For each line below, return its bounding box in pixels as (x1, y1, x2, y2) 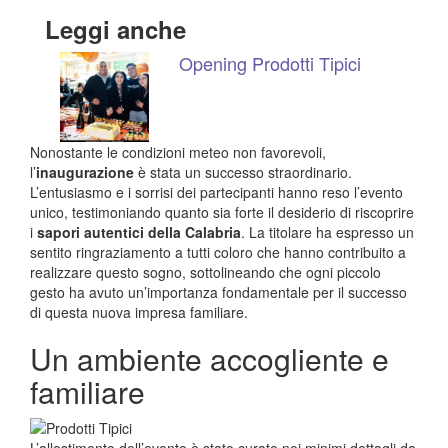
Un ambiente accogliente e (30, 336, 389, 380)
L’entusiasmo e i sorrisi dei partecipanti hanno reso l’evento (30, 181, 403, 202)
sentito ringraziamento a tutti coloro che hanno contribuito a (30, 241, 406, 262)
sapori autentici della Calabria (37, 221, 241, 242)
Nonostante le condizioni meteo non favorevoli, (30, 141, 326, 162)
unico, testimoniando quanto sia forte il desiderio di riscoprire (30, 201, 414, 222)
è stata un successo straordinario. (134, 161, 352, 182)
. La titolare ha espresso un (241, 221, 414, 242)
